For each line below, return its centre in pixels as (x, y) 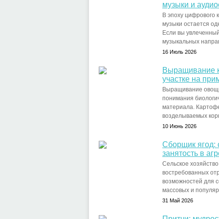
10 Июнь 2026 (179, 126)
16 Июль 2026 (179, 52)
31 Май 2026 (178, 200)
